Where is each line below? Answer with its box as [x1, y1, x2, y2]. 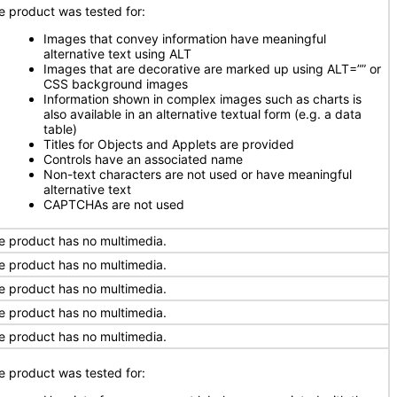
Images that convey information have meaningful [43, 31, 326, 46]
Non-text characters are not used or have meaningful [43, 167, 352, 182]
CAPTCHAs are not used [43, 197, 184, 212]
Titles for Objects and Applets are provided [43, 136, 294, 152]
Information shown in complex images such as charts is [43, 91, 362, 106]
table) [43, 121, 77, 136]
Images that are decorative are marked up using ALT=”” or [43, 61, 381, 76]
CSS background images [43, 76, 188, 91]
